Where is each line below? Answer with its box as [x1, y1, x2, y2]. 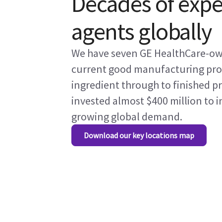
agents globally [71, 16, 212, 46]
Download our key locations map [84, 130, 194, 140]
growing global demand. [71, 110, 182, 123]
